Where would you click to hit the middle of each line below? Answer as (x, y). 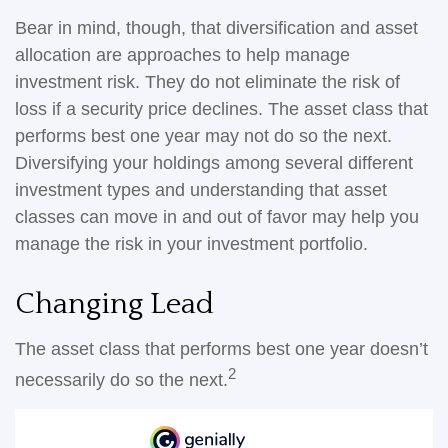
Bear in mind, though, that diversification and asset (216, 28)
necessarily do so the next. (121, 380)
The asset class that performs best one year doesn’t (221, 349)
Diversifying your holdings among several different (214, 163)
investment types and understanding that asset (201, 190)
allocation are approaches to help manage (182, 55)
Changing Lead (114, 304)
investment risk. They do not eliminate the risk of (207, 82)
